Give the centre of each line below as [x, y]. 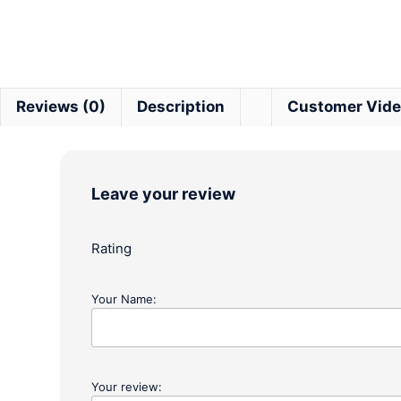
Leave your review [164, 194]
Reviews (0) [61, 107]
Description [181, 107]
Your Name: [124, 299]
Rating [112, 248]
